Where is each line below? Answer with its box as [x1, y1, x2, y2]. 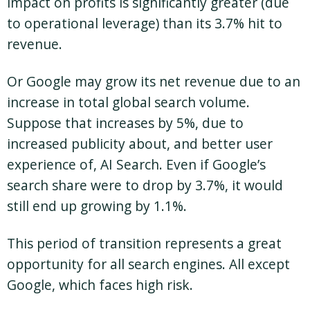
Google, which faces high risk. [7, 275, 193, 295]
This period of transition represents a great [7, 234, 282, 253]
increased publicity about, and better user [7, 134, 273, 154]
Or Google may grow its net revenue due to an [7, 72, 300, 91]
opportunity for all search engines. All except [7, 255, 290, 274]
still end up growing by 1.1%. [7, 197, 187, 216]
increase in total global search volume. [7, 93, 250, 112]
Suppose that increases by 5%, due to [7, 113, 244, 133]
